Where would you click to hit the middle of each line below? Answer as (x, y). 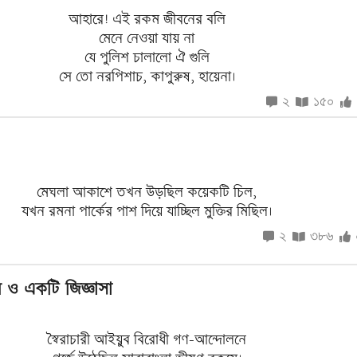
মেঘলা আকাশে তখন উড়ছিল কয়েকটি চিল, (147, 192)
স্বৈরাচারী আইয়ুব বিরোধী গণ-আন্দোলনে (147, 339)
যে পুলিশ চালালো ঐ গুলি (147, 57)
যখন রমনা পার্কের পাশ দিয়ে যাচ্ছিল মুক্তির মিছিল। (147, 211)
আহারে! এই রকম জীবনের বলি (147, 19)
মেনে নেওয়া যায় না (147, 38)
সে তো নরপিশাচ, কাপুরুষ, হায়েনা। (147, 76)
